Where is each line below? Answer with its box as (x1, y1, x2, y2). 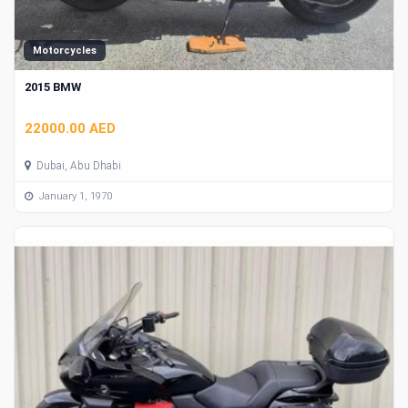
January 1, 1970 (36, 190, 112, 203)
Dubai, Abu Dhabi (34, 158, 121, 172)
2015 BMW (25, 80, 81, 95)
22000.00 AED (25, 119, 116, 137)
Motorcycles (33, 45, 97, 57)
